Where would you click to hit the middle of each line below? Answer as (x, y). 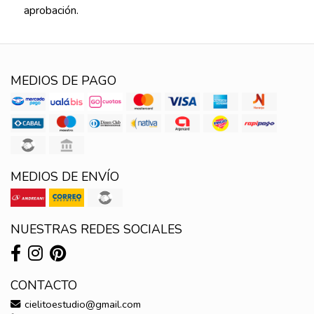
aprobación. (51, 10)
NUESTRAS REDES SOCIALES (96, 229)
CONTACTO (44, 285)
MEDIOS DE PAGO (63, 80)
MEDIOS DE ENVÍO (65, 176)
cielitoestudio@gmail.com (81, 304)
